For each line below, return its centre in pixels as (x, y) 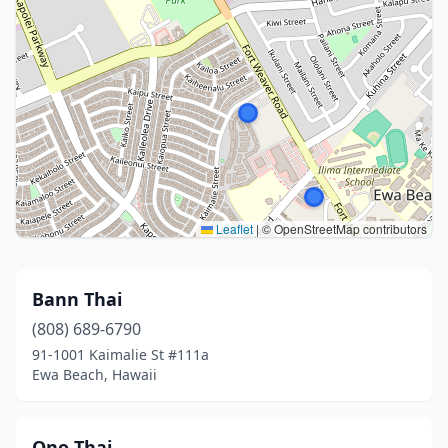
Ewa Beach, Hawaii (94, 374)
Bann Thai (77, 299)
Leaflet (233, 228)
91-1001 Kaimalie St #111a (120, 354)
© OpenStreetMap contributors (343, 228)
